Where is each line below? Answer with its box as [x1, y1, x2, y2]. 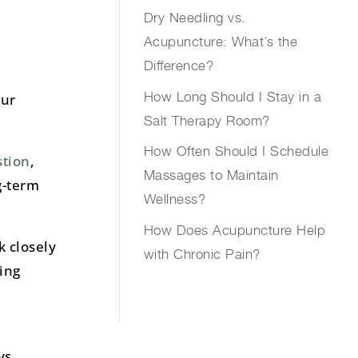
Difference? [143, 58, 214, 74]
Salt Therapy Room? [143, 112, 270, 129]
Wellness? [143, 191, 206, 208]
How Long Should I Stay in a [143, 88, 322, 105]
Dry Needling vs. [143, 10, 246, 26]
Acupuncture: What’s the [143, 34, 298, 50]
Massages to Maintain [143, 167, 279, 184]
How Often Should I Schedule [143, 143, 329, 160]
